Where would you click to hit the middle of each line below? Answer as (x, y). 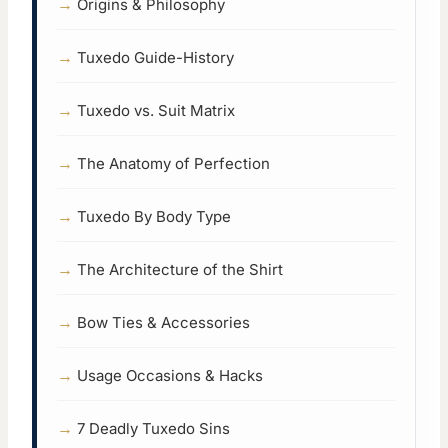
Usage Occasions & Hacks (170, 376)
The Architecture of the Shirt (180, 270)
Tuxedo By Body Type (154, 217)
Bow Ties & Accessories (163, 323)
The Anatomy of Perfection (173, 164)
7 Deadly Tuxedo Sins (153, 429)
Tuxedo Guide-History (155, 58)
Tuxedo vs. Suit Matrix (156, 111)
